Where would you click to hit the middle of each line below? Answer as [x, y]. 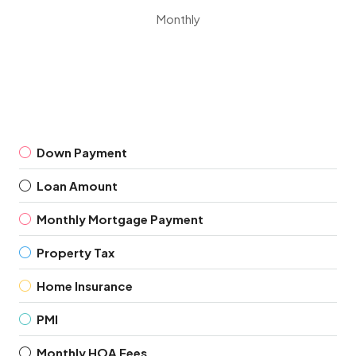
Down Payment [82, 152]
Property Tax [75, 252]
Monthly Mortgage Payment [120, 219]
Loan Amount [77, 186]
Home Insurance [85, 286]
